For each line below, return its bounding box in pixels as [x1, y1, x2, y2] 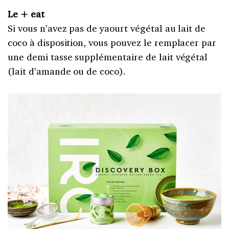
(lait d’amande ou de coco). [8, 64, 126, 77]
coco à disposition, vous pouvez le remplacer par [8, 36, 217, 49]
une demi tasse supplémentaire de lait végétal [8, 50, 208, 63]
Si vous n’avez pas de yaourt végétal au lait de [8, 21, 206, 34]
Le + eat [8, 7, 44, 20]
